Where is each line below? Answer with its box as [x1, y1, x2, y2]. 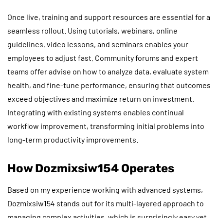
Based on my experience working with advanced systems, [7, 184, 203, 194]
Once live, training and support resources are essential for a [7, 12, 210, 21]
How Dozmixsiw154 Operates [7, 161, 174, 175]
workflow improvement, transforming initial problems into [7, 121, 204, 130]
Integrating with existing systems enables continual [7, 107, 184, 117]
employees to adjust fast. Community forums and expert [7, 53, 198, 62]
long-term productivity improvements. [7, 134, 138, 144]
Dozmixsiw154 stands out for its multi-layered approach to [7, 198, 204, 208]
